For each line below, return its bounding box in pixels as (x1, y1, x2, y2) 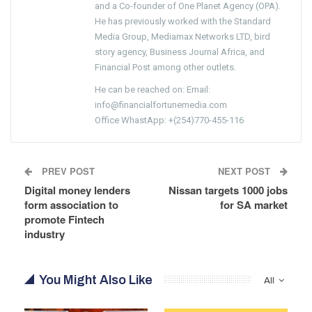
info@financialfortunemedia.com (95, 99, 227, 110)
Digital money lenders (24, 182, 130, 198)
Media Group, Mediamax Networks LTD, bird (95, 31, 270, 42)
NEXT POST (218, 164, 273, 178)
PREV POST (39, 164, 95, 178)
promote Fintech (24, 211, 104, 227)
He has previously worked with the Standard (95, 15, 271, 26)
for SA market (220, 196, 288, 212)
